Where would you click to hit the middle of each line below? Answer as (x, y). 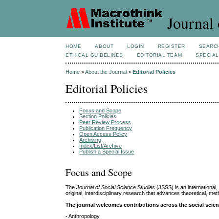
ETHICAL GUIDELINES (94, 55)
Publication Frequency (106, 128)
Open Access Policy (103, 134)
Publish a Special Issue (107, 151)
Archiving (90, 140)
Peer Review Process (105, 122)
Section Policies (98, 116)
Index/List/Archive (101, 145)
